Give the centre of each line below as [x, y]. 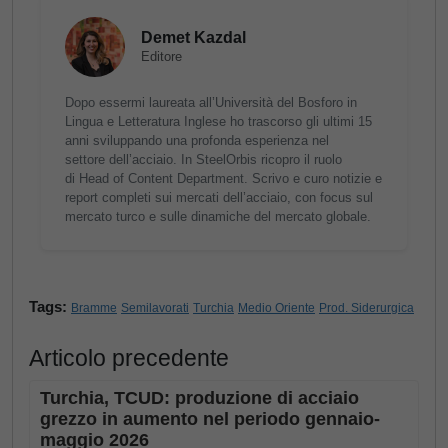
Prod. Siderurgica [366, 308]
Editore [161, 57]
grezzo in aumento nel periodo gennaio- [210, 419]
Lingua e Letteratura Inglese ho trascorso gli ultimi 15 [218, 122]
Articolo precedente [129, 358]
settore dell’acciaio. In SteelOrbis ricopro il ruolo [203, 160]
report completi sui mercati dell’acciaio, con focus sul [219, 198]
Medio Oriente [276, 308]
